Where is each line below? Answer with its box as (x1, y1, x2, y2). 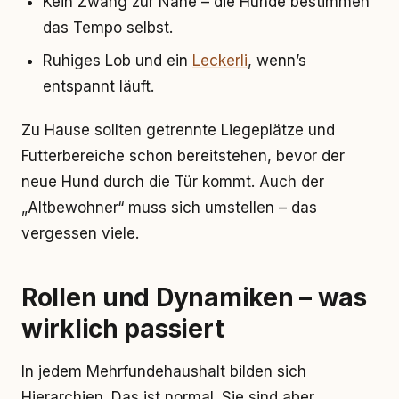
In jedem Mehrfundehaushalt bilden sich (21, 362, 306, 380)
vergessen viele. (21, 224, 139, 242)
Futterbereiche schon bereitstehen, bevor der (21, 147, 345, 165)
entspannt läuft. (43, 77, 154, 95)
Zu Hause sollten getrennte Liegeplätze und (21, 121, 335, 139)
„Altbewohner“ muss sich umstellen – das (21, 199, 317, 216)
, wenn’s (248, 52, 306, 69)
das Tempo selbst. (43, 19, 173, 37)
